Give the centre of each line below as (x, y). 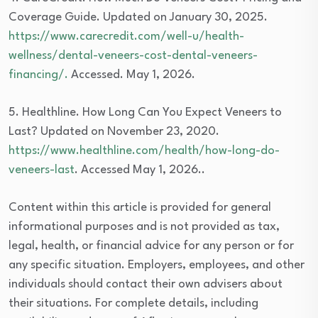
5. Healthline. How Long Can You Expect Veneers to (145, 113)
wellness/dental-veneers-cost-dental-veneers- (133, 56)
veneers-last (42, 170)
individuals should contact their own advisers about (146, 285)
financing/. (38, 75)
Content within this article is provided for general (140, 208)
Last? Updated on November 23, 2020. (114, 132)
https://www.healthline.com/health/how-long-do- (144, 151)
